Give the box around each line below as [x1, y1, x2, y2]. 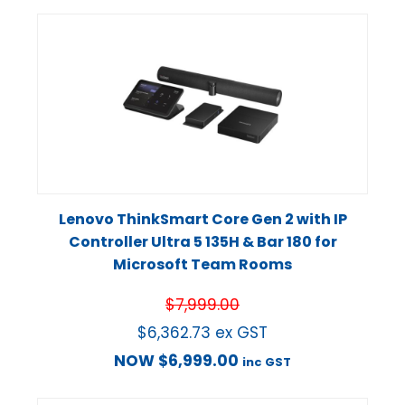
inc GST [242, 353, 291, 371]
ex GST [215, 321, 268, 344]
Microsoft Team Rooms [113, 253, 292, 275]
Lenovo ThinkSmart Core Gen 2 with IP [58, 208, 347, 230]
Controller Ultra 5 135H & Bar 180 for [68, 231, 337, 252]
